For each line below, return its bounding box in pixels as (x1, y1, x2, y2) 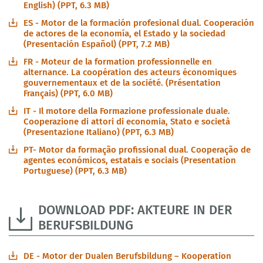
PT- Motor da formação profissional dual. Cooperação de (23, 144, 251, 155)
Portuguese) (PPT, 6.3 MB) (23, 165, 127, 176)
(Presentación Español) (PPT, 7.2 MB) (23, 38, 170, 49)
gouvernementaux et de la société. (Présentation (23, 77, 221, 88)
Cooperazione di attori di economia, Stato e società (23, 116, 230, 127)
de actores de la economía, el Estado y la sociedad (23, 28, 225, 39)
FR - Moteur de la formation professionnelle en (23, 56, 212, 67)
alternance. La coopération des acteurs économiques (23, 66, 237, 77)
